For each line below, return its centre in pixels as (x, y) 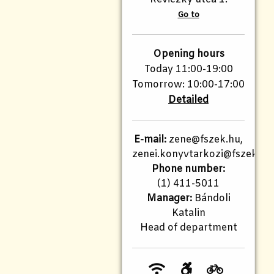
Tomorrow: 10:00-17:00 (188, 84)
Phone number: (188, 169)
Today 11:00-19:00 (188, 69)
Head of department (188, 228)
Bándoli (211, 198)
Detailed (188, 100)
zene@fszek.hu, (205, 139)
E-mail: (150, 139)
